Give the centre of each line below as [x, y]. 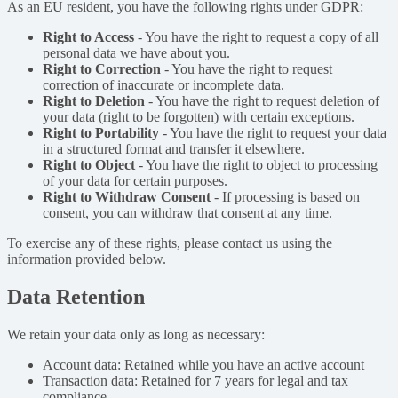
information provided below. [87, 259]
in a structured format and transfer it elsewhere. [174, 148]
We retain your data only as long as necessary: [136, 334]
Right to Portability [101, 132]
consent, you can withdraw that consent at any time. [187, 212]
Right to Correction [102, 68]
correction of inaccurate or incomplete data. [163, 84]
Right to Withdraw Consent [127, 196]
